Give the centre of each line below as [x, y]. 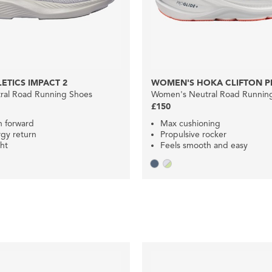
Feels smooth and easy [204, 145]
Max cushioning [190, 123]
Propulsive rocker [193, 134]
